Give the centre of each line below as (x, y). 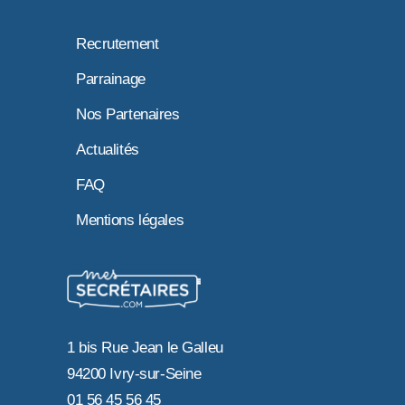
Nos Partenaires (128, 114)
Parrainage (111, 79)
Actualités (108, 150)
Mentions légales (130, 220)
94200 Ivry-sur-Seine (134, 373)
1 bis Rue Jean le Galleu (145, 347)
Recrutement (118, 44)
